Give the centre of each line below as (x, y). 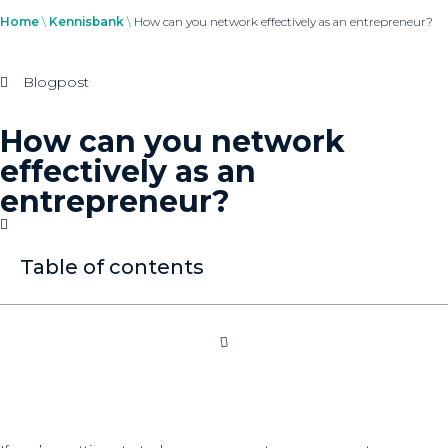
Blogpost (55, 81)
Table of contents (112, 266)
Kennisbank (86, 21)
